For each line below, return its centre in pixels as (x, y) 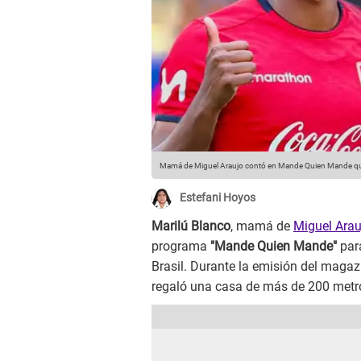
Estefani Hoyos (218, 198)
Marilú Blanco (191, 226)
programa (181, 247)
